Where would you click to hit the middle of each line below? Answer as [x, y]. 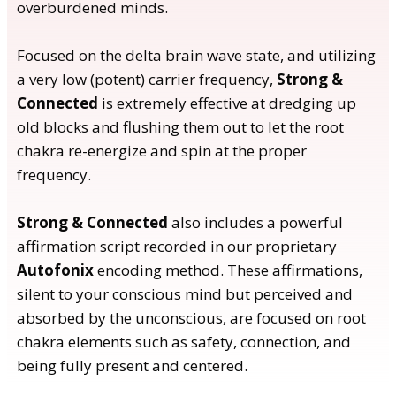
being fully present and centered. [132, 365]
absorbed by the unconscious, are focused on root [191, 317]
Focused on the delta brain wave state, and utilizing [196, 55]
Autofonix [57, 270]
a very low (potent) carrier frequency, [147, 79]
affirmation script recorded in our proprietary [177, 246]
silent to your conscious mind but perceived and [185, 293]
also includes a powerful [255, 222]
